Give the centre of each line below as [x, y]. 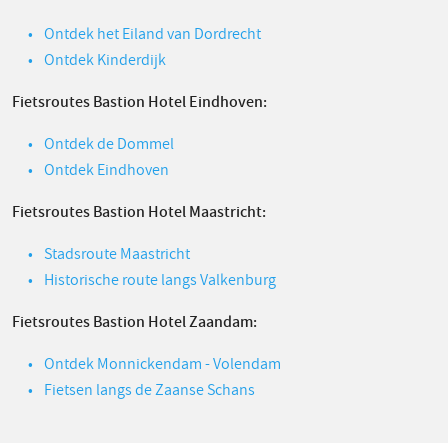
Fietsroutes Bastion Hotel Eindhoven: [139, 102]
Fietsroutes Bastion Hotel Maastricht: [139, 212]
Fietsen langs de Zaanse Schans [149, 390]
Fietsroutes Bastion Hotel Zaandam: [134, 322]
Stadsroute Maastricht [117, 254]
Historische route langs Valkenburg [160, 280]
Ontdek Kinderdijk [105, 60]
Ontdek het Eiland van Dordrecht [152, 34]
